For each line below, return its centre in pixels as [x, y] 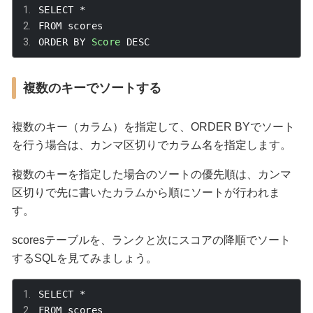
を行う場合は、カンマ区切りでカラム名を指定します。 [151, 145]
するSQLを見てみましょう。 [84, 258]
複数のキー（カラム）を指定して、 [101, 126]
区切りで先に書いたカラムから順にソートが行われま [146, 192]
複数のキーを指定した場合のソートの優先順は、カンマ [151, 174]
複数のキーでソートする [92, 88]
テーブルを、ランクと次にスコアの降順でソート [167, 240]
